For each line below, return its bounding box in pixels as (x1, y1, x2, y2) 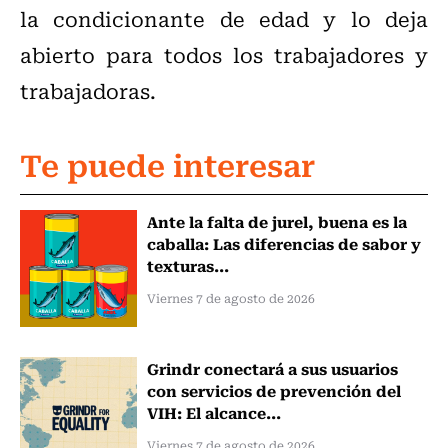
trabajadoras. (20, 75, 156, 107)
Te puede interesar (20, 140, 315, 188)
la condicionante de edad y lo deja (20, 3, 428, 35)
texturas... (146, 253, 229, 278)
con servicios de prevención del (146, 377, 401, 402)
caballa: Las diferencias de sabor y (146, 231, 421, 256)
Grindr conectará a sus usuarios (146, 355, 398, 380)
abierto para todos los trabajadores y (20, 39, 428, 71)
